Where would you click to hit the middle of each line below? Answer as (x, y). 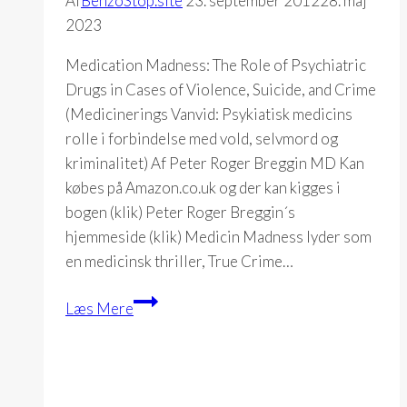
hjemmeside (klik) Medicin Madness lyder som (218, 236)
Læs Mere (99, 308)
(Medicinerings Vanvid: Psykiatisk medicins (209, 114)
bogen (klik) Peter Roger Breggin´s (180, 212)
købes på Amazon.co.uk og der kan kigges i (203, 187)
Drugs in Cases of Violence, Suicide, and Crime (221, 89)
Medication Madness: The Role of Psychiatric (216, 65)
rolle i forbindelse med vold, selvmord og (202, 138)
